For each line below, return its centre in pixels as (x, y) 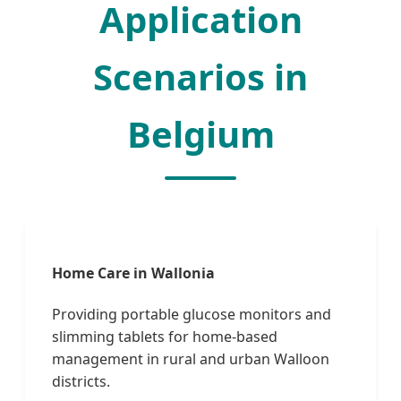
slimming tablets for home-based (165, 336)
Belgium (200, 134)
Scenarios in (200, 77)
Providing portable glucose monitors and (192, 314)
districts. (81, 381)
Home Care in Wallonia (133, 273)
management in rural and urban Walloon (191, 358)
